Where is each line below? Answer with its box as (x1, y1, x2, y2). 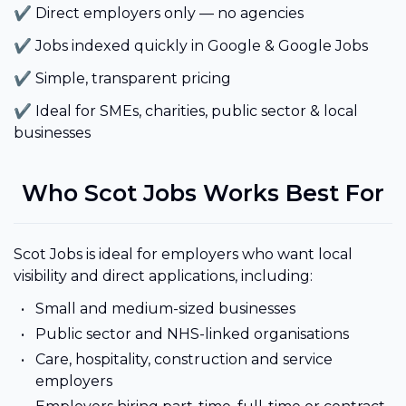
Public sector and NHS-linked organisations (34, 324, 349, 343)
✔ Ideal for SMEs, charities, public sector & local (14, 102, 358, 121)
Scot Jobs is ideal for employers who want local (14, 245, 353, 263)
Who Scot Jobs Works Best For (22, 179, 384, 207)
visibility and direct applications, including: (14, 266, 313, 285)
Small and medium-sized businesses (34, 299, 295, 317)
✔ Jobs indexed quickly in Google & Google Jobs (14, 37, 368, 55)
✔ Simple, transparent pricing (14, 70, 231, 88)
